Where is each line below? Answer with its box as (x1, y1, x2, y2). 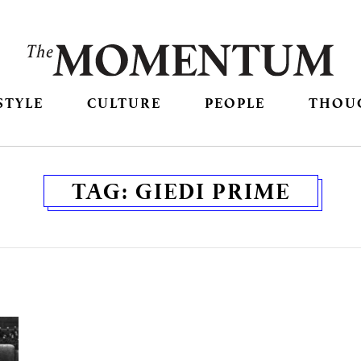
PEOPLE (205, 93, 266, 113)
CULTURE (86, 93, 161, 113)
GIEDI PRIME (135, 176, 290, 206)
